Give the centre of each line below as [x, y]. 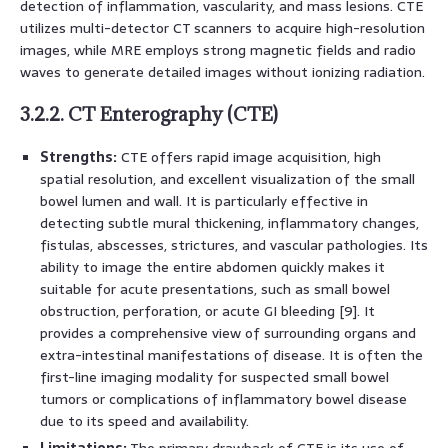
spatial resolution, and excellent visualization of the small [227, 178]
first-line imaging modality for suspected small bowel [214, 376]
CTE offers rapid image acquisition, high [249, 156]
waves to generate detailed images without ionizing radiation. [222, 71]
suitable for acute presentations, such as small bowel [215, 288]
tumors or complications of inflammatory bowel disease [223, 398]
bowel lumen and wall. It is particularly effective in [204, 200]
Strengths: [78, 156]
